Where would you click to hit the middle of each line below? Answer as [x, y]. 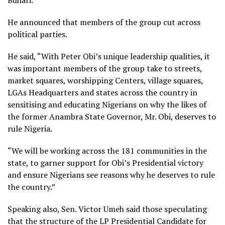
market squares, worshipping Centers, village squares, [105, 80]
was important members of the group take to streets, [105, 68]
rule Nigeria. [30, 129]
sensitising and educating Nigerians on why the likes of [107, 104]
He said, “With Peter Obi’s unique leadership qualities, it [109, 56]
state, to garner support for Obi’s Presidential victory [105, 163]
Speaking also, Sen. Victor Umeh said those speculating [107, 209]
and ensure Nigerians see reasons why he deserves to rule [111, 175]
